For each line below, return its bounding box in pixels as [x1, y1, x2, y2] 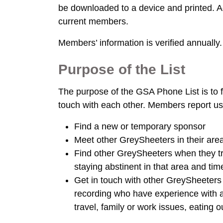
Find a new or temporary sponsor [74, 121, 206, 131]
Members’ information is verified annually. [58, 38, 222, 48]
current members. [58, 16, 128, 26]
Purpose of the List [58, 62, 185, 77]
